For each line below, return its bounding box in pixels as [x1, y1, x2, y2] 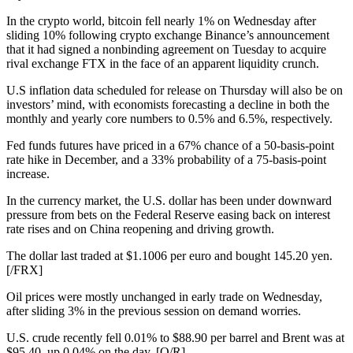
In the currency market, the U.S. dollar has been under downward [6, 194, 332, 208]
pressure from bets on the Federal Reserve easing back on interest [6, 208, 330, 222]
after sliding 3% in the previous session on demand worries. [6, 304, 301, 318]
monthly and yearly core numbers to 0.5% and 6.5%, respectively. [6, 112, 333, 126]
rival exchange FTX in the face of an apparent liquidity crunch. [6, 57, 319, 71]
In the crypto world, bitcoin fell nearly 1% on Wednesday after [6, 14, 316, 28]
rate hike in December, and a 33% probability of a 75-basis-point [6, 153, 326, 167]
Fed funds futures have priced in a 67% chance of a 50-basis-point [6, 139, 334, 153]
